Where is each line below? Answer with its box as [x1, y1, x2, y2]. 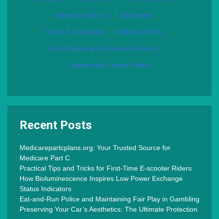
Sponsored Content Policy [69, 61, 150, 69]
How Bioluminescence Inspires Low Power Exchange [20, 175, 183, 183]
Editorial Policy [117, 28, 162, 36]
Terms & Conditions [44, 28, 105, 36]
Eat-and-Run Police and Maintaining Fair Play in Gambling [20, 195, 199, 203]
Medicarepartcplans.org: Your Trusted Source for [20, 144, 171, 152]
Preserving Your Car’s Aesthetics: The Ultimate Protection [20, 205, 197, 214]
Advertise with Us [54, 11, 108, 20]
